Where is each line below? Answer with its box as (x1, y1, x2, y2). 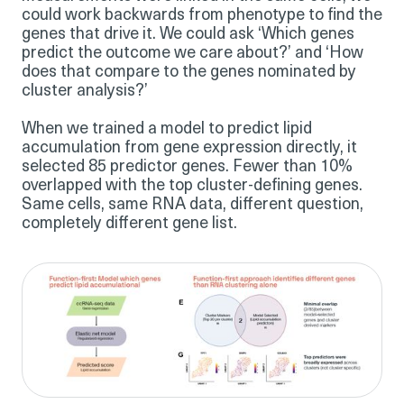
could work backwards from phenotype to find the (22, 6, 382, 24)
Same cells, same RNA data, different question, (22, 196, 363, 214)
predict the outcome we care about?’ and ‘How (22, 44, 363, 62)
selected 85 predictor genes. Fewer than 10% (22, 158, 353, 176)
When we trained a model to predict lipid (22, 120, 312, 138)
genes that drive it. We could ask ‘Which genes (22, 25, 354, 43)
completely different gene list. (22, 215, 237, 233)
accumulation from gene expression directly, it (22, 139, 357, 157)
